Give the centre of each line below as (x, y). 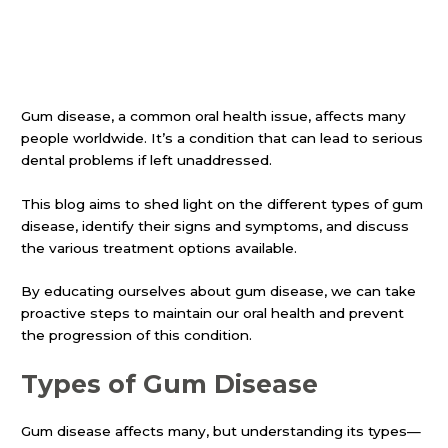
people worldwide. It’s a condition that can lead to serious (222, 137)
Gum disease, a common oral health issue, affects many (214, 115)
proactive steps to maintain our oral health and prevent (213, 313)
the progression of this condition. (137, 335)
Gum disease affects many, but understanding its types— (221, 431)
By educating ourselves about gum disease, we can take (219, 291)
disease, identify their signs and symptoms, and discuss (215, 225)
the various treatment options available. (159, 247)
